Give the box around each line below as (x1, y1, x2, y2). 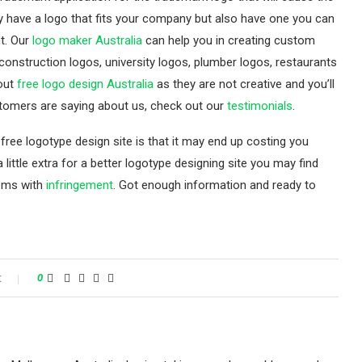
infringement (46, 178, 113, 193)
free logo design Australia (17, 77, 154, 92)
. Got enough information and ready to (113, 178, 316, 193)
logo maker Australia (32, 33, 142, 48)
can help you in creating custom (142, 33, 315, 48)
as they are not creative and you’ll (154, 77, 335, 92)
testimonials (227, 99, 293, 114)
